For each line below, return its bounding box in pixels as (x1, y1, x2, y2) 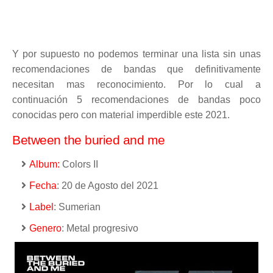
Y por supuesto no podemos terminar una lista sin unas (12, 49, 261, 60)
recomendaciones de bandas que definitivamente (12, 64, 261, 75)
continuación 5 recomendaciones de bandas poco (12, 94, 261, 105)
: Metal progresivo (62, 223, 138, 234)
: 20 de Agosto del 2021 (57, 180, 158, 191)
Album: (29, 159, 60, 170)
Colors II (60, 159, 98, 170)
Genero (29, 223, 62, 234)
